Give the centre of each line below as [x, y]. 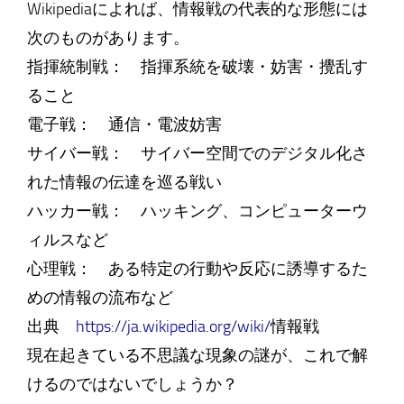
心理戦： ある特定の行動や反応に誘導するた [197, 269]
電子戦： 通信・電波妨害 [124, 124]
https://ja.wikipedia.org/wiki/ [173, 326]
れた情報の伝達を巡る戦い [124, 182]
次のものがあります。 [108, 38]
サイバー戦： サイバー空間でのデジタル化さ [197, 153]
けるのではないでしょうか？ [132, 384]
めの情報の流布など [100, 298]
